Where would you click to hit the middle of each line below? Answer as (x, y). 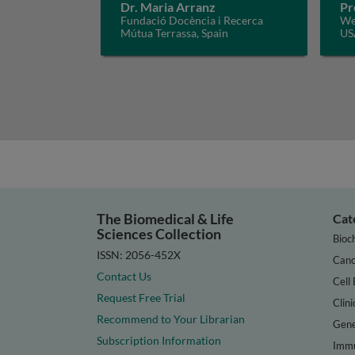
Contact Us (124, 276)
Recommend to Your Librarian (171, 319)
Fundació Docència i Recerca (192, 20)
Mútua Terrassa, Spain (174, 33)
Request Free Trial (141, 297)
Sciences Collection (159, 234)
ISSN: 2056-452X (139, 254)
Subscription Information (159, 340)
